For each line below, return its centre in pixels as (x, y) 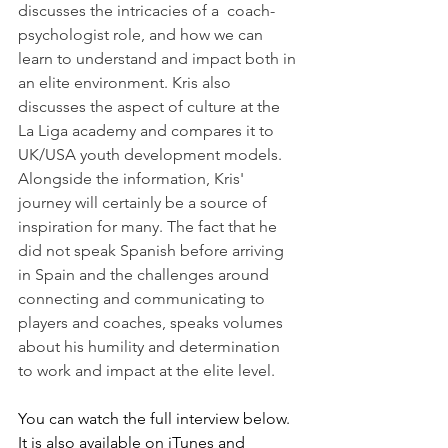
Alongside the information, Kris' (133, 179)
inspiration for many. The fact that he (149, 227)
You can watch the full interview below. (156, 419)
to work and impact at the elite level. (148, 371)
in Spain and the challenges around (145, 275)
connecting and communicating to (143, 299)
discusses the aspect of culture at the (151, 107)
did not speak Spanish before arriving (153, 251)
